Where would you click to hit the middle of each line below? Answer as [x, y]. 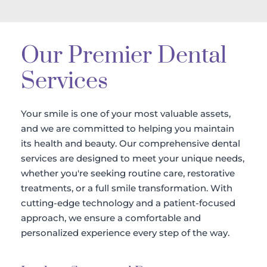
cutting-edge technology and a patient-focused [128, 203]
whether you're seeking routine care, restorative [128, 173]
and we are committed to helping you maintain [128, 128]
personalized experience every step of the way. [125, 232]
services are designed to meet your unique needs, [133, 158]
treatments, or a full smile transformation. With [127, 188]
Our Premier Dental [124, 55]
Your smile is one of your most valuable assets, [126, 113]
